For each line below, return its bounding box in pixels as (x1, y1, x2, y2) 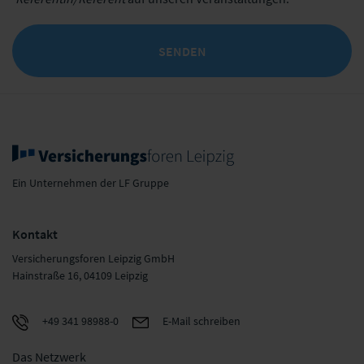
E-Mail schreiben (160, 314, 240, 328)
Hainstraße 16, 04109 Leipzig (12, 268, 148, 283)
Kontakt (12, 226, 58, 242)
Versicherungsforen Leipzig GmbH (12, 251, 175, 266)
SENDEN (158, 42, 206, 59)
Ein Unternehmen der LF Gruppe (12, 175, 169, 190)
